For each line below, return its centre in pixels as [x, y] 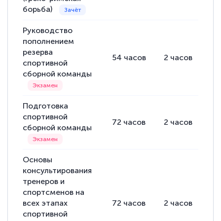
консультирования [57, 171]
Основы [38, 160]
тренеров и [44, 182]
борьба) [39, 9]
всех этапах [45, 203]
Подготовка [46, 106]
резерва [38, 52]
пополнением [49, 41]
